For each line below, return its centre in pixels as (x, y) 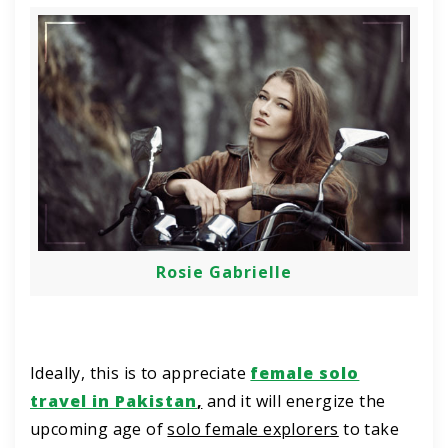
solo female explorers (253, 429)
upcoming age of (99, 429)
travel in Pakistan (113, 401)
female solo (305, 373)
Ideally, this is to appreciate (140, 373)
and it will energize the (294, 401)
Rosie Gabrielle (224, 272)
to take (369, 429)
